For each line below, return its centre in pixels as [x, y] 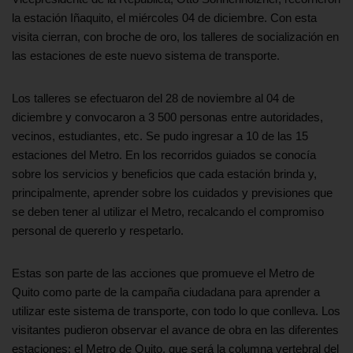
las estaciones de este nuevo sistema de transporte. [146, 55]
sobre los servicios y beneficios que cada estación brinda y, [164, 173]
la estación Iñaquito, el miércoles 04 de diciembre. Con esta [164, 17]
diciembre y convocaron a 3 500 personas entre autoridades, [167, 117]
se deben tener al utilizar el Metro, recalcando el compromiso [168, 211]
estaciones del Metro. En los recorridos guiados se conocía [164, 154]
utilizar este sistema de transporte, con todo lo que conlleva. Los [176, 310]
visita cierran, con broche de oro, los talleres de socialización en [175, 36]
